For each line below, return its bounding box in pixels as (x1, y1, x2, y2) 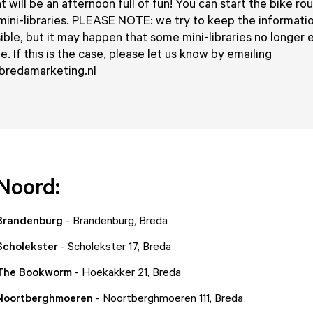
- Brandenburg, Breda (62, 213, 168, 227)
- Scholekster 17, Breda (57, 239, 171, 253)
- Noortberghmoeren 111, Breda (92, 291, 243, 305)
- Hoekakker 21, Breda (71, 265, 181, 279)
